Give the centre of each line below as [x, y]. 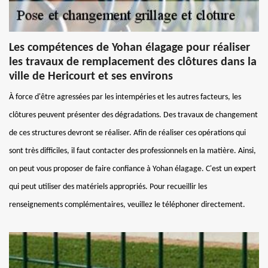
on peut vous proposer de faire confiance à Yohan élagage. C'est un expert [133, 169]
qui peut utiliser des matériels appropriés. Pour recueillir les [108, 187]
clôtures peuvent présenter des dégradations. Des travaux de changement [133, 115]
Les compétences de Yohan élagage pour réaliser [130, 48]
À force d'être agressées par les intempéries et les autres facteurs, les [125, 97]
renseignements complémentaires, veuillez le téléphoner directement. [127, 205]
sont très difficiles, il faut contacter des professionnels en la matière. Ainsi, [133, 151]
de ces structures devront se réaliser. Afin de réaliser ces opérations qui [127, 133]
